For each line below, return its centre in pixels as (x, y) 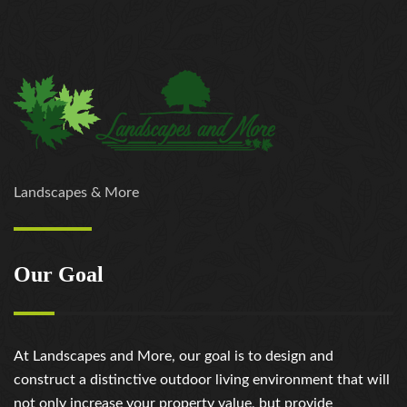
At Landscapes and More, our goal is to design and (174, 356)
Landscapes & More (76, 193)
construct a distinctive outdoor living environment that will (202, 380)
